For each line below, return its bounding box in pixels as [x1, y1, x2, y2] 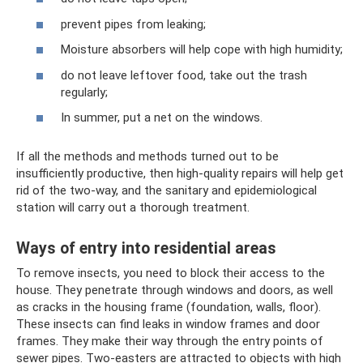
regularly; [61, 84, 108, 100]
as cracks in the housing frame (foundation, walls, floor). [16, 300, 321, 314]
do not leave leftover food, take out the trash [61, 67, 307, 83]
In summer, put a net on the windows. [61, 110, 263, 125]
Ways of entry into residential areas [16, 239, 276, 258]
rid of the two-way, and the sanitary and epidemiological [16, 183, 317, 198]
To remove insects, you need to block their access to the [16, 266, 325, 280]
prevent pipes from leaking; [61, 16, 206, 32]
